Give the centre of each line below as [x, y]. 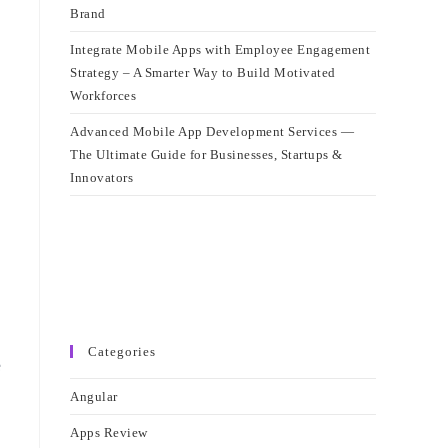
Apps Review [109, 432]
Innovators [101, 177]
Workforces [103, 95]
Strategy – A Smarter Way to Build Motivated [203, 72]
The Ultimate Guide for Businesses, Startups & [206, 154]
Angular [94, 396]
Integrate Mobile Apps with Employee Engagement [220, 49]
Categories [122, 351]
